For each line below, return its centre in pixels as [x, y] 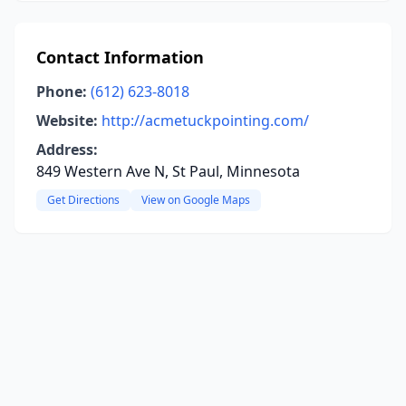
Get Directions [83, 200]
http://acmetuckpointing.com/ [205, 121]
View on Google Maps [196, 200]
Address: [67, 150]
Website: [67, 121]
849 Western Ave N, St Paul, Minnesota [168, 171]
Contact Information [120, 57]
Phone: [62, 92]
